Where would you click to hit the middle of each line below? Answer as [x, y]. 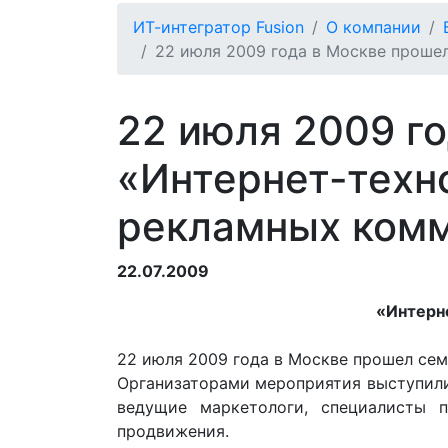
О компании [373, 27]
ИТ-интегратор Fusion [218, 27]
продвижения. [173, 431]
